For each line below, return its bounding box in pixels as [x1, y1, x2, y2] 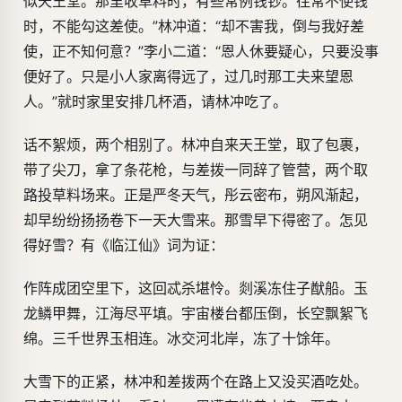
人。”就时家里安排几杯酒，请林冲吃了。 [23, 92, 287, 111]
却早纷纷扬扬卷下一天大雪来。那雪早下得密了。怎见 [23, 211, 368, 230]
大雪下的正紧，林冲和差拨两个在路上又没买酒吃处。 [23, 372, 368, 391]
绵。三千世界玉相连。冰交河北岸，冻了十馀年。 [23, 329, 339, 348]
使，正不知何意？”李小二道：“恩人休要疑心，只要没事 [23, 42, 379, 61]
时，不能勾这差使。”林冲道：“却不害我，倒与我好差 [23, 17, 364, 36]
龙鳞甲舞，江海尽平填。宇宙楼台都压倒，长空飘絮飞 [23, 304, 368, 323]
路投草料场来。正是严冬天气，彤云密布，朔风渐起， [23, 186, 368, 205]
